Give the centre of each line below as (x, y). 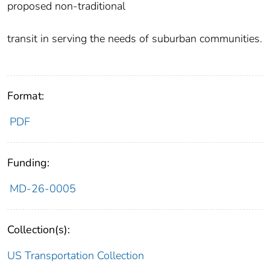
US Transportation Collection (76, 256)
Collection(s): (39, 230)
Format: (26, 96)
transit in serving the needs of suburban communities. (135, 39)
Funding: (28, 163)
